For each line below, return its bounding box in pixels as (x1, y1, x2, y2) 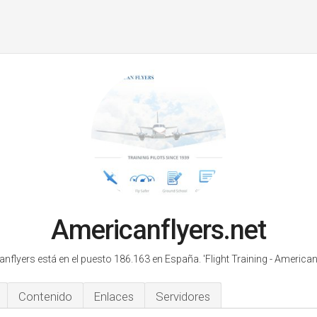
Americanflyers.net (51, 214, 266, 246)
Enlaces (94, 289, 134, 304)
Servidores (156, 289, 210, 304)
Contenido (18, 289, 72, 304)
